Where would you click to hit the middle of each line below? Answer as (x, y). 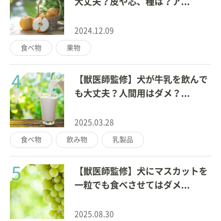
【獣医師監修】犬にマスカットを (141, 171)
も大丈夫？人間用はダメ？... (132, 93)
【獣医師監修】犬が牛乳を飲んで (141, 80)
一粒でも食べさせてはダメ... (132, 185)
